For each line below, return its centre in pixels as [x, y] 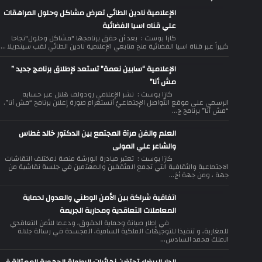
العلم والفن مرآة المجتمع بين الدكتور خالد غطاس [97, 133]
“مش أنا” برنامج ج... [200, 111]
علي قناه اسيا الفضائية [139, 26]
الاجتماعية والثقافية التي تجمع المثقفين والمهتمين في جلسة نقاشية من [118, 167]
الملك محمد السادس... [194, 239]
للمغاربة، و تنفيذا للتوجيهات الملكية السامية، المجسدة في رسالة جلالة [123, 231]
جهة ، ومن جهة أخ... [199, 175]
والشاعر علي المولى [144, 146]
